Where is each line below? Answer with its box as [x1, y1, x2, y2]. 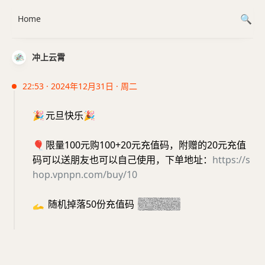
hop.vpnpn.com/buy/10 [33, 168, 137, 181]
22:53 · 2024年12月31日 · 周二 [22, 80, 137, 92]
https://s [212, 153, 250, 166]
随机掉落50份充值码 [46, 198, 137, 211]
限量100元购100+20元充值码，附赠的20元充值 [46, 138, 246, 151]
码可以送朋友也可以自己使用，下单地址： [33, 153, 212, 166]
